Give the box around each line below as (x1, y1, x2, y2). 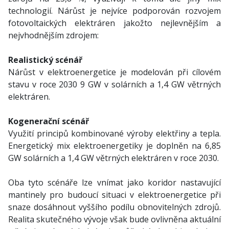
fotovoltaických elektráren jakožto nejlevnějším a (8, 17, 221, 29)
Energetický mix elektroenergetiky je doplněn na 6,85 (8, 140, 221, 151)
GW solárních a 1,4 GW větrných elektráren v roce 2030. (8, 152, 219, 164)
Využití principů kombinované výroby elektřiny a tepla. (8, 128, 221, 139)
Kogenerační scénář (8, 116, 89, 127)
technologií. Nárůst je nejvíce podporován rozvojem (8, 5, 221, 16)
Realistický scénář (8, 54, 82, 65)
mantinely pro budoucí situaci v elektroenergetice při (8, 189, 221, 200)
